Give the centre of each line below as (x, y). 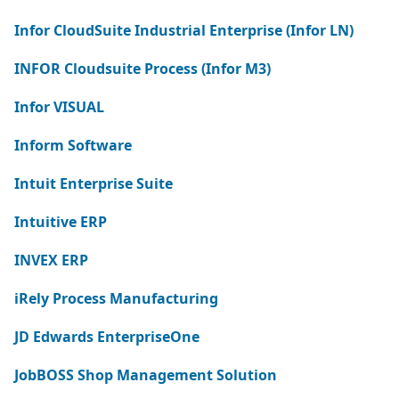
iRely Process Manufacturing (116, 298)
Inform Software (73, 145)
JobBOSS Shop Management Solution (177, 375)
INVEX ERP (51, 260)
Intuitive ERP (61, 222)
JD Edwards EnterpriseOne (107, 337)
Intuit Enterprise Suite (94, 183)
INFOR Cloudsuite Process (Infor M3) (142, 69)
